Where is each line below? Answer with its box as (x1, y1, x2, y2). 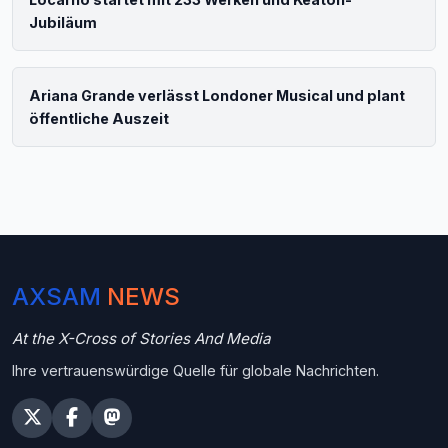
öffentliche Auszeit (29, 109, 169, 127)
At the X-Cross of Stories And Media (12, 328, 271, 348)
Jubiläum (29, 13, 97, 31)
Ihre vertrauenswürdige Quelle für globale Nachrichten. (12, 361, 379, 379)
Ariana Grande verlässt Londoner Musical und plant (29, 86, 405, 104)
